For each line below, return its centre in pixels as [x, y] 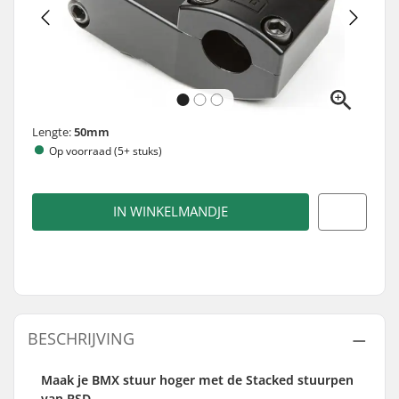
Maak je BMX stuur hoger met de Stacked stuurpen [197, 380]
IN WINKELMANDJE [171, 212]
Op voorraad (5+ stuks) [106, 151]
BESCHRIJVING [81, 338]
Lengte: [53, 131]
